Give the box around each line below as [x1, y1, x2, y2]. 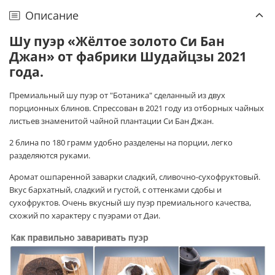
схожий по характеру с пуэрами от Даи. [9, 209, 160, 221]
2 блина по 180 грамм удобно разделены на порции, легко [9, 136, 233, 148]
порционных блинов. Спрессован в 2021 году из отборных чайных [9, 102, 264, 114]
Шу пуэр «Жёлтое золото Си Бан [9, 32, 225, 50]
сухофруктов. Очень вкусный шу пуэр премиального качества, [9, 196, 251, 208]
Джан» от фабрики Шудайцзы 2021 [9, 47, 247, 65]
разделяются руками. [9, 149, 90, 161]
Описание [25, 7, 79, 23]
